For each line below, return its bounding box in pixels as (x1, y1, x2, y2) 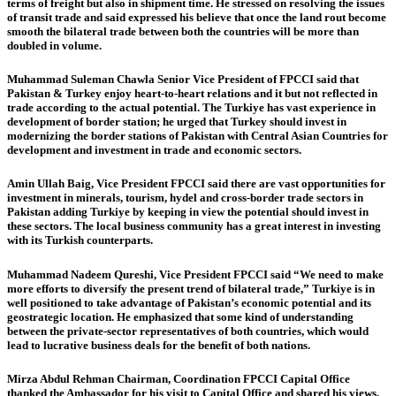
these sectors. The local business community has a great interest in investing (7, 219, 381, 233)
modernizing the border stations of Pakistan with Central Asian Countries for (7, 129, 388, 143)
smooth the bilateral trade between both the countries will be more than (7, 25, 359, 39)
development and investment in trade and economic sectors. (7, 143, 301, 157)
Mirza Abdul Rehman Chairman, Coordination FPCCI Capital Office (7, 371, 350, 385)
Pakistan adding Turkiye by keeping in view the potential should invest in (7, 205, 369, 219)
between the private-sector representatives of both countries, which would (7, 324, 369, 338)
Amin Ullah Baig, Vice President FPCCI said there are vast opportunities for (7, 177, 385, 191)
